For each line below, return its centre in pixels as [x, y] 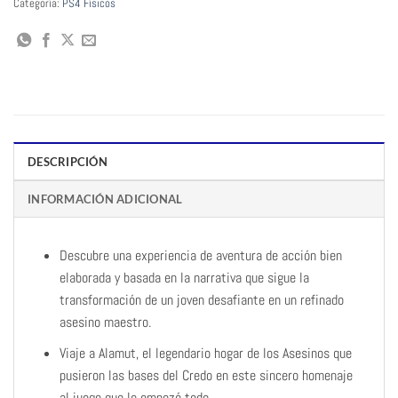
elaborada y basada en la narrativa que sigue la [184, 278]
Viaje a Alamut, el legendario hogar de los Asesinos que [205, 353]
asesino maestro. [105, 322]
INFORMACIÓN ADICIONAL [105, 199]
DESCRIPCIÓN [68, 162]
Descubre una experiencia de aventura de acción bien [200, 256]
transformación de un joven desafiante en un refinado [201, 300]
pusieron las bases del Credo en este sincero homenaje [206, 375]
